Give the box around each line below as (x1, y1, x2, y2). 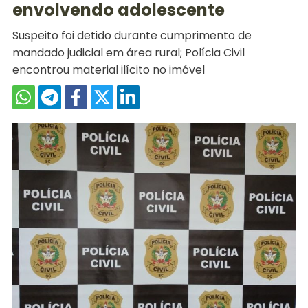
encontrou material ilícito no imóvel (12, 62, 205, 78)
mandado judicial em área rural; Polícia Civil (12, 45, 245, 60)
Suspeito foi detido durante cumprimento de (12, 27, 252, 43)
